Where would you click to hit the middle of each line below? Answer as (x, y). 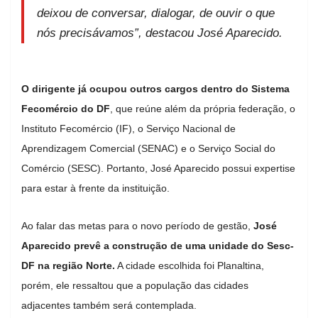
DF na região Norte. (68, 265)
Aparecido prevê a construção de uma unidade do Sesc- (158, 245)
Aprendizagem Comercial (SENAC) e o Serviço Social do (148, 148)
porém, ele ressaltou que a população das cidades (135, 285)
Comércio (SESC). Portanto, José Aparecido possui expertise (158, 168)
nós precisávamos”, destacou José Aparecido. (161, 33)
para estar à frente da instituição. (95, 188)
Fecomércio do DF (66, 108)
